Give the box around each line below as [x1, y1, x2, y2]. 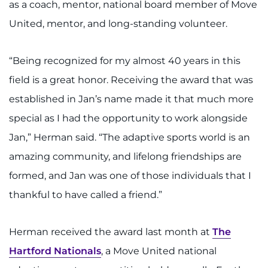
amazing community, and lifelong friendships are [9, 151, 242, 163]
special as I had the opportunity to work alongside [9, 112, 248, 124]
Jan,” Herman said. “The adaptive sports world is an [9, 132, 250, 144]
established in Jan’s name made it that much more [9, 93, 254, 105]
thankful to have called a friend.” [9, 189, 162, 201]
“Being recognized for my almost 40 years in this [9, 55, 240, 67]
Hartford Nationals [9, 245, 101, 257]
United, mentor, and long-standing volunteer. [9, 18, 227, 30]
